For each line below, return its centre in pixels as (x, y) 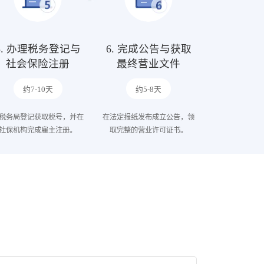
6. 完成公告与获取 (148, 49)
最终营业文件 (148, 64)
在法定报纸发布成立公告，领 (148, 118)
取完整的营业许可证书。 (148, 131)
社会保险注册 (38, 64)
